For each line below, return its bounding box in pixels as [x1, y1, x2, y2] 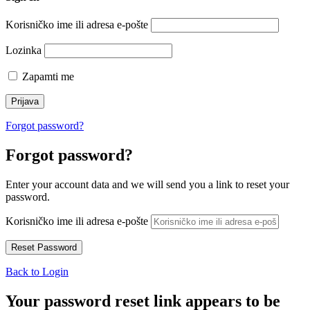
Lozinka [6, 44, 42, 57]
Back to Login [6, 266, 69, 278]
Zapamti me [19, 71, 74, 83]
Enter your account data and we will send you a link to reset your [6, 179, 289, 191]
